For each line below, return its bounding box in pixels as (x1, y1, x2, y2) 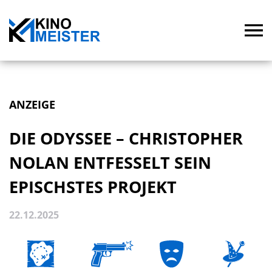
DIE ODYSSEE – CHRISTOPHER (9, 127, 243, 149)
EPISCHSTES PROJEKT (9, 175, 177, 198)
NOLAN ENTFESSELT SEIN (9, 151, 211, 174)
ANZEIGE (9, 97, 55, 112)
